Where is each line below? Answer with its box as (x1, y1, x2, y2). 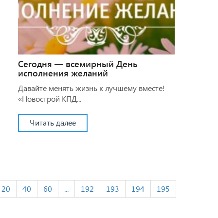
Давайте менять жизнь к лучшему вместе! (18, 82, 165, 93)
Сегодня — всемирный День (18, 57, 138, 70)
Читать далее (29, 117, 76, 127)
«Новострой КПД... (18, 93, 81, 104)
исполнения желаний (18, 67, 108, 79)
